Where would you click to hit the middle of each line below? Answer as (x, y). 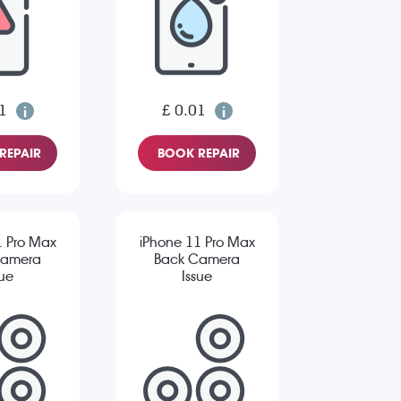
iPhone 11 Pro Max (197, 243)
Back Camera (197, 260)
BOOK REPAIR (199, 154)
